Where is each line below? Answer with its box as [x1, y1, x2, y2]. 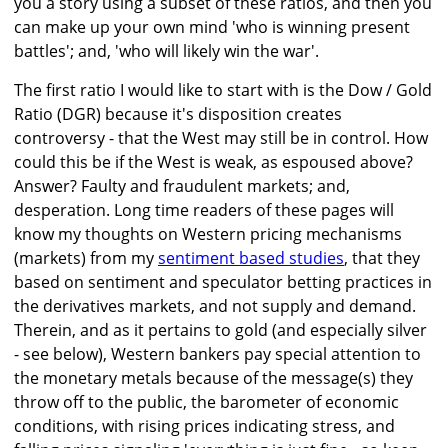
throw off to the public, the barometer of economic [14, 391, 399, 414]
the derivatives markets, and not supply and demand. [14, 295, 416, 318]
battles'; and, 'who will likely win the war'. [14, 40, 319, 63]
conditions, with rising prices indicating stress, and [14, 415, 395, 438]
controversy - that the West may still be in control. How [14, 127, 428, 150]
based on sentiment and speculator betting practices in [14, 271, 432, 294]
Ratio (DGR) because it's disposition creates [14, 103, 342, 126]
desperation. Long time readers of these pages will [14, 199, 394, 222]
